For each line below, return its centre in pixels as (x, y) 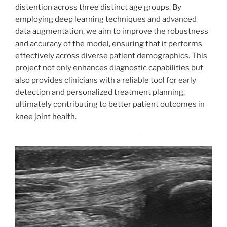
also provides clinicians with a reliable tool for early (106, 80)
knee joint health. (46, 116)
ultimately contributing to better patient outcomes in (110, 104)
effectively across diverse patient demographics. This (111, 55)
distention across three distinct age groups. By (98, 7)
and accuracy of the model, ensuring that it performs (109, 43)
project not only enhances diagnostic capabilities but (109, 68)
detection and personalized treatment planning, (100, 92)
